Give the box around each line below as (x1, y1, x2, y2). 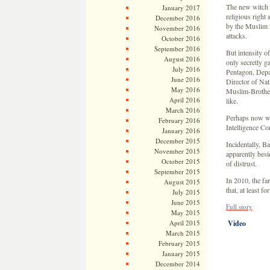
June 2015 (171, 198, 200, 207)
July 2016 (172, 64, 200, 74)
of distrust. (225, 159, 257, 168)
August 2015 (163, 177, 200, 186)
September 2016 (154, 44, 200, 53)
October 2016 (161, 34, 200, 43)
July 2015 (172, 187, 200, 196)
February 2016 (158, 116, 200, 125)
